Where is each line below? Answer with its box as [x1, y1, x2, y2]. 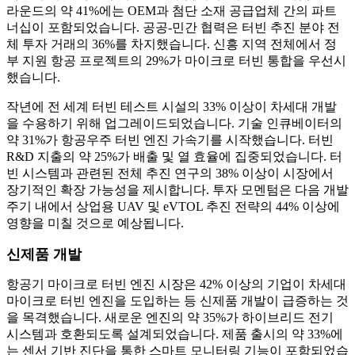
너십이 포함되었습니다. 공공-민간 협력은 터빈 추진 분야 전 [6, 21, 340, 35]
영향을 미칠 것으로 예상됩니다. [6, 216, 184, 231]
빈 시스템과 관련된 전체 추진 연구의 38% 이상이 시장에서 [6, 166, 334, 181]
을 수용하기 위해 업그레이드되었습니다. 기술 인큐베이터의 [6, 116, 342, 131]
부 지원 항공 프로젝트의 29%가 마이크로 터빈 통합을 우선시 [6, 54, 346, 68]
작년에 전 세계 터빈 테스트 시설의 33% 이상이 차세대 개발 [6, 100, 337, 114]
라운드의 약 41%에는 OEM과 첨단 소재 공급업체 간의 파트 [6, 4, 337, 18]
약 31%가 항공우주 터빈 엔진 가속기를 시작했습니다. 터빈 [6, 133, 334, 147]
